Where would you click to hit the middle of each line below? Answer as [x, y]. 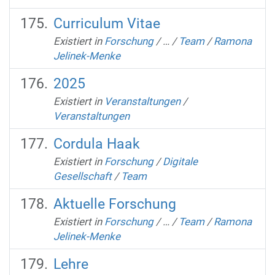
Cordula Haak [96, 144]
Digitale [180, 161]
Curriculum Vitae [107, 23]
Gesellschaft [82, 176]
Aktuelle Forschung [114, 204]
